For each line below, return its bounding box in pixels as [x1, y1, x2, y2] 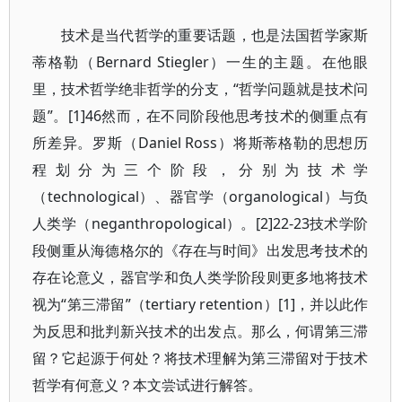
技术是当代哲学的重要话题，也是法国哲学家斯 [61, 25, 369, 45]
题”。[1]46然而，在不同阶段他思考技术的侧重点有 [32, 106, 369, 126]
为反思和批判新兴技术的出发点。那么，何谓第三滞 [32, 321, 369, 341]
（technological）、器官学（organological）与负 [32, 187, 369, 206]
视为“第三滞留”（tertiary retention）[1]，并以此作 [32, 294, 369, 314]
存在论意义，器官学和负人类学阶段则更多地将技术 [32, 267, 369, 287]
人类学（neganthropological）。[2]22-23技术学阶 [32, 214, 369, 233]
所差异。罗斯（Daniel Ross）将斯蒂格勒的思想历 [32, 133, 369, 153]
